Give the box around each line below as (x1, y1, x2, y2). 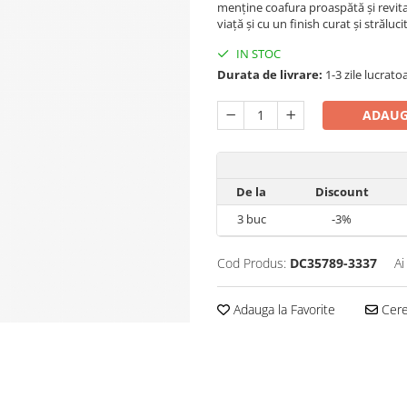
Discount (314, 184, 369, 200)
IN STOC (233, 45, 281, 62)
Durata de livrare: (217, 66, 323, 83)
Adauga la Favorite (230, 301, 335, 318)
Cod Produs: (217, 254, 286, 272)
